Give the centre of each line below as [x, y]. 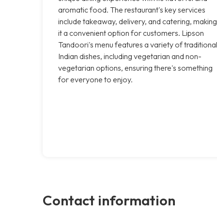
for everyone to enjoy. [95, 79]
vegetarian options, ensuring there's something [135, 68]
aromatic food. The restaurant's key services [132, 9]
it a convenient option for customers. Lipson [131, 33]
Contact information [109, 200]
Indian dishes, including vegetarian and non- [130, 56]
